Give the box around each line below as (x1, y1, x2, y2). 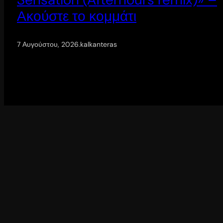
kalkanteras (80, 39, 117, 49)
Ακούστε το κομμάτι (17, 6, 136, 25)
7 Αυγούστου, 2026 (17, 39, 79, 49)
